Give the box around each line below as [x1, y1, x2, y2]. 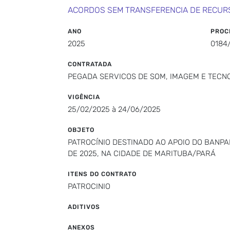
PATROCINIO [68, 182, 110, 191]
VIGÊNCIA [68, 93, 100, 101]
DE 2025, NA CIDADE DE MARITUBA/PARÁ [68, 149, 216, 158]
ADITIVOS [68, 203, 100, 210]
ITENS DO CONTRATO [68, 170, 137, 178]
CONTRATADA [68, 61, 112, 68]
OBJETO [68, 126, 94, 133]
